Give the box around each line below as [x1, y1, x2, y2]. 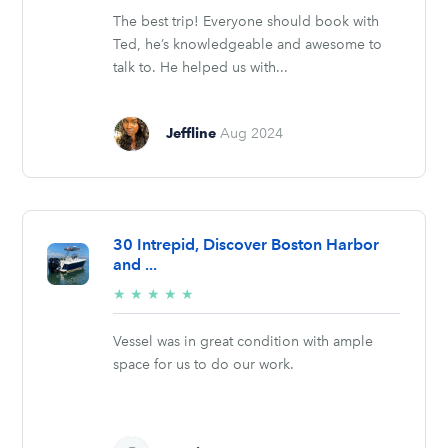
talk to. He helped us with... [113, 58, 289, 76]
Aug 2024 [220, 125, 284, 143]
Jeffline [166, 125, 217, 142]
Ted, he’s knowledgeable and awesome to [113, 35, 383, 53]
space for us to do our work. [113, 355, 295, 373]
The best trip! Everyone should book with [113, 12, 380, 30]
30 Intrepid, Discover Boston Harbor [113, 234, 380, 254]
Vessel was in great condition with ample [113, 332, 374, 350]
